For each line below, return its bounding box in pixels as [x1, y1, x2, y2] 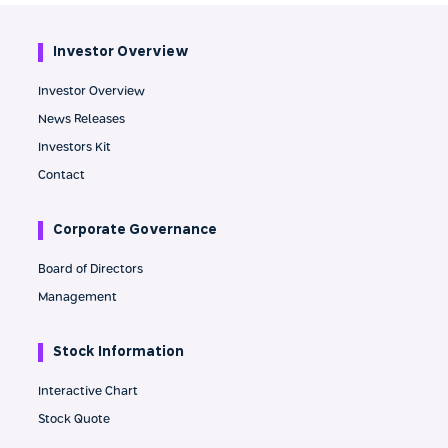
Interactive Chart [38, 386, 138, 399]
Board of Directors [38, 264, 143, 277]
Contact [38, 170, 85, 183]
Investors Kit [38, 142, 111, 155]
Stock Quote [38, 414, 110, 427]
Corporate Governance [53, 224, 217, 238]
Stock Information [53, 346, 184, 360]
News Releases [38, 114, 125, 127]
